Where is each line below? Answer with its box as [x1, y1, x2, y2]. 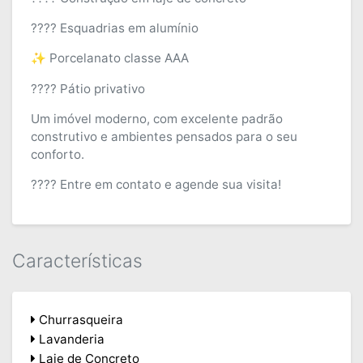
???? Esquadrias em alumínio [30, 20, 199, 36]
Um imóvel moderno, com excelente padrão [30, 110, 283, 126]
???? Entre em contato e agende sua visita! [30, 177, 281, 193]
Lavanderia [35, 331, 105, 347]
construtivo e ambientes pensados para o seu [30, 128, 297, 144]
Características [12, 250, 143, 273]
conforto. [30, 146, 84, 162]
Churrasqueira [35, 311, 123, 327]
